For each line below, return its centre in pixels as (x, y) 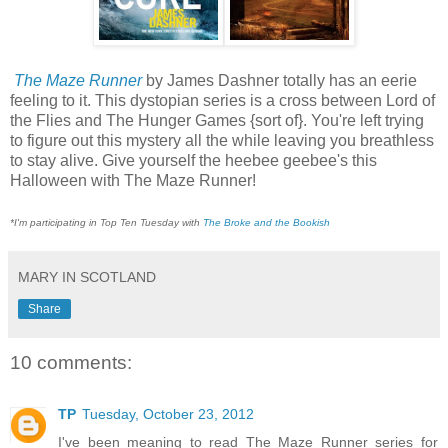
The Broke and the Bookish (266, 222)
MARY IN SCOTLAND (87, 276)
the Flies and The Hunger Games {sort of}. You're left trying (217, 120)
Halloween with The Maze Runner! (133, 180)
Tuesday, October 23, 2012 (168, 414)
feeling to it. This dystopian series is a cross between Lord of (222, 100)
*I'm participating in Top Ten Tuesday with (106, 222)
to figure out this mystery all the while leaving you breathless (222, 140)
